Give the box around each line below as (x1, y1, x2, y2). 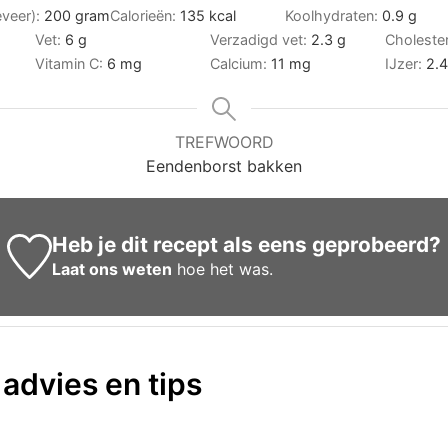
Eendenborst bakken (146, 155, 302, 176)
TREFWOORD (174, 131, 274, 152)
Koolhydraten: (285, 6, 382, 24)
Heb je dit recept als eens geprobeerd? (52, 231, 442, 257)
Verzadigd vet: (210, 30, 311, 48)
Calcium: (210, 54, 271, 72)
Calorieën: (110, 6, 180, 24)
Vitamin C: (35, 54, 107, 72)
